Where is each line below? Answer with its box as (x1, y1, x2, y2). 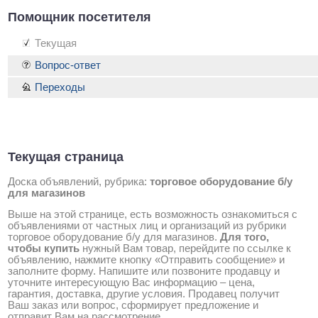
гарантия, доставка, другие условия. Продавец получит (8, 288, 280, 300)
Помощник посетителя (8, 10, 151, 24)
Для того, (220, 231, 269, 243)
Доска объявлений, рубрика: (8, 176, 150, 188)
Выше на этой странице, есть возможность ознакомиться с (8, 209, 297, 221)
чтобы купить (8, 243, 79, 255)
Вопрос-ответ (35, 60, 101, 72)
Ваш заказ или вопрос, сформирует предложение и (8, 300, 258, 312)
